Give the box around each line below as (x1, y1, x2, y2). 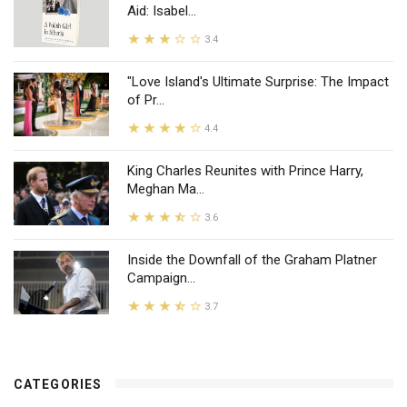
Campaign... (127, 270, 195, 287)
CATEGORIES (14, 377, 103, 392)
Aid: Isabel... (127, 3, 196, 20)
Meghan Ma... (127, 181, 204, 198)
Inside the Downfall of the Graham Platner (127, 252, 377, 269)
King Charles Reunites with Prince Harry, (127, 163, 363, 180)
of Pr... (127, 92, 164, 109)
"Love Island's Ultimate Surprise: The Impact (127, 74, 389, 91)
